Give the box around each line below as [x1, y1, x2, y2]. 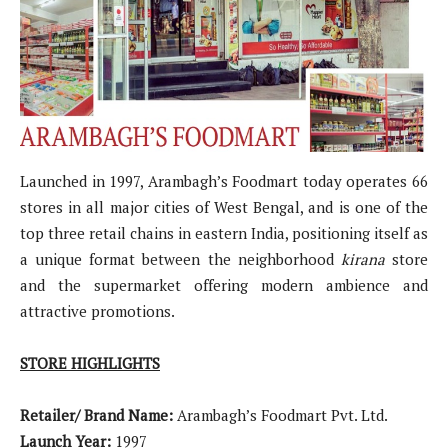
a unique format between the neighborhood [20, 248, 341, 269]
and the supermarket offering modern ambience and [20, 274, 428, 295]
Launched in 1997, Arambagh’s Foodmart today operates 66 [20, 170, 428, 191]
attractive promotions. [20, 300, 175, 321]
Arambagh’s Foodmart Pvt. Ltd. [177, 404, 388, 425]
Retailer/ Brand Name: [20, 404, 177, 425]
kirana [340, 248, 385, 269]
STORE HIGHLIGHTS [20, 352, 160, 373]
